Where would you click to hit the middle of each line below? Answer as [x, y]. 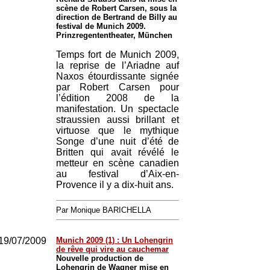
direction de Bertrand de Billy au [117, 17]
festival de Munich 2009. [101, 26]
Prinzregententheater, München [114, 35]
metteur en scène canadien [118, 163]
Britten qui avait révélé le [118, 152]
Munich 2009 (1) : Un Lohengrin [115, 240]
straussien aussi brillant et [118, 120]
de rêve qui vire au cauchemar [112, 249]
